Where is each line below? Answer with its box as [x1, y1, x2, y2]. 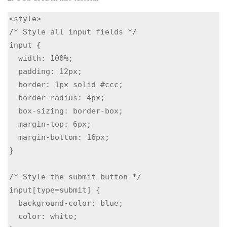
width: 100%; [9, 54, 18, 63]
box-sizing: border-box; [9, 106, 18, 116]
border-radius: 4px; [9, 93, 18, 102]
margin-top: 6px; [9, 120, 18, 129]
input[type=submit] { [9, 185, 100, 195]
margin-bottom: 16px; [9, 133, 18, 142]
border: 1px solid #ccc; [9, 80, 18, 89]
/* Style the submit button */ [9, 172, 141, 181]
